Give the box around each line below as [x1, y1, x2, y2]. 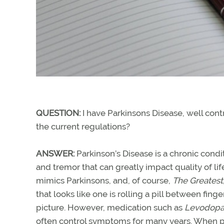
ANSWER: [36, 148, 74, 158]
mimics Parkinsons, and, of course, [36, 175, 172, 185]
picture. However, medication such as [36, 202, 184, 212]
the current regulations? [36, 121, 130, 131]
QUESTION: [36, 107, 80, 118]
